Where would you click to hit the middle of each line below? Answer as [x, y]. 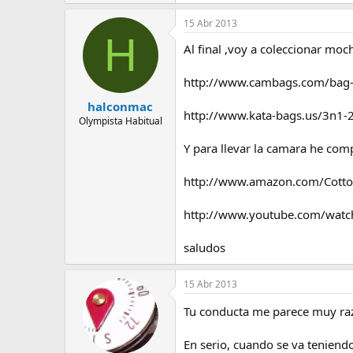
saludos [204, 247]
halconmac [120, 106]
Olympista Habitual [120, 121]
